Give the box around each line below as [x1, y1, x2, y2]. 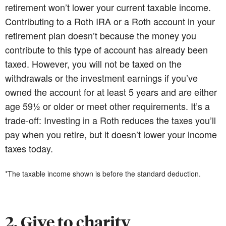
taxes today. [5, 141, 53, 155]
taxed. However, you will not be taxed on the [5, 56, 182, 70]
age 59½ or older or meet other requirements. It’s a [5, 99, 210, 112]
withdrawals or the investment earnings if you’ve [5, 71, 198, 84]
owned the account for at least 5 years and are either [5, 85, 217, 98]
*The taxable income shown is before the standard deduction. [5, 168, 201, 179]
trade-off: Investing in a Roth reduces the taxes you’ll [5, 113, 216, 127]
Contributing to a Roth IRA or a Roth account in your [5, 14, 215, 28]
